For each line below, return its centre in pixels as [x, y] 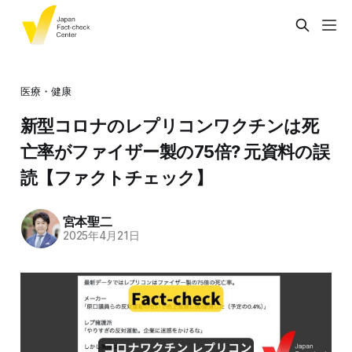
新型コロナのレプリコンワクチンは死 [169, 125]
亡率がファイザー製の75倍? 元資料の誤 [175, 151]
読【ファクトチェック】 [116, 177]
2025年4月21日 [101, 236]
